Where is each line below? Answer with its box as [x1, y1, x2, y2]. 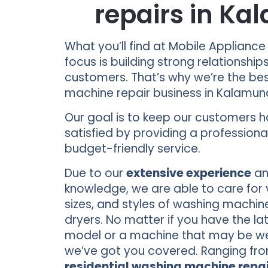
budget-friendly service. [64, 141, 200, 157]
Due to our [64, 165, 126, 182]
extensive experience [126, 165, 251, 182]
